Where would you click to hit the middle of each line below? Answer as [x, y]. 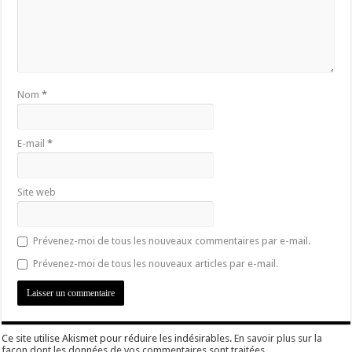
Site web [37, 192]
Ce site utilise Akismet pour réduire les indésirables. [118, 338]
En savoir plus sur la [279, 338]
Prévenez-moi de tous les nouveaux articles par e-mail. [156, 264]
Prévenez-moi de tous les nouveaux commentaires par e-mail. [172, 241]
